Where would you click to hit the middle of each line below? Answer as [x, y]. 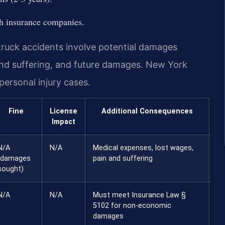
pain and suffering [123, 158]
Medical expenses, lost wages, [143, 148]
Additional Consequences [147, 111]
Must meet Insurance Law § [139, 195]
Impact [64, 122]
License [64, 111]
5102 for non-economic [132, 205]
